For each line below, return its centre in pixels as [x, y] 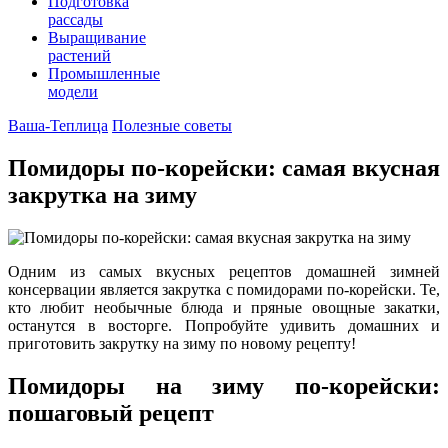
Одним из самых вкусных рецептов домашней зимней [224, 271]
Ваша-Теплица [58, 125]
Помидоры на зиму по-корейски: [224, 385]
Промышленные [104, 73]
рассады [75, 19]
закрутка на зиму [102, 194]
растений [79, 55]
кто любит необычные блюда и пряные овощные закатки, [224, 307]
